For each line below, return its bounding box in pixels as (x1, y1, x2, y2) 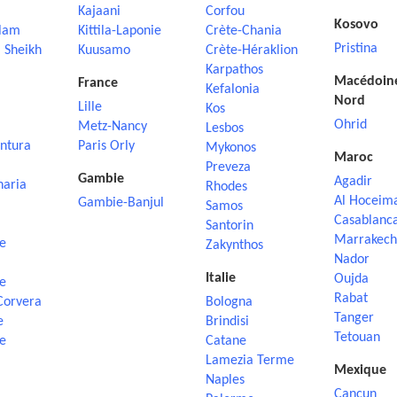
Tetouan (333, 331, 380, 345)
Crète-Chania (206, 24, 282, 38)
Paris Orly (77, 139, 135, 153)
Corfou (206, 4, 245, 19)
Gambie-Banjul (77, 196, 164, 210)
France (77, 76, 118, 90)
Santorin (206, 219, 253, 233)
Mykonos (206, 141, 256, 155)
